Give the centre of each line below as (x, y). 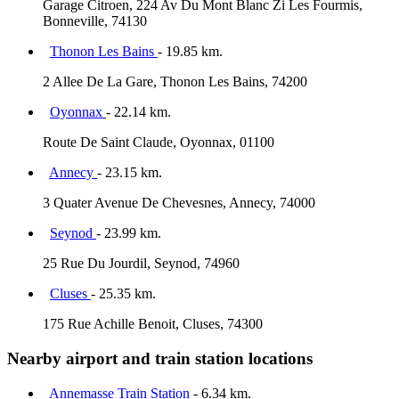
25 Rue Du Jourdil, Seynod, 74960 (141, 264)
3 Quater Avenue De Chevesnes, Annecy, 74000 (179, 203)
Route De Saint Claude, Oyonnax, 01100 (159, 142)
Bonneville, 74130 (95, 21)
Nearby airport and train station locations (160, 359)
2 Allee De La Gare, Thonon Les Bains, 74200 (175, 82)
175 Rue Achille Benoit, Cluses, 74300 (153, 324)
